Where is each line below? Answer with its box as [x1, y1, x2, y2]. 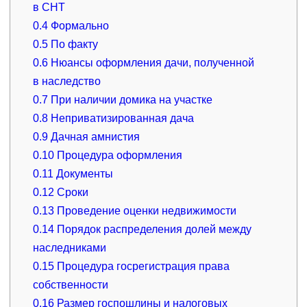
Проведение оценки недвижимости [54, 204, 237, 217]
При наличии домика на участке [48, 93, 213, 106]
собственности [33, 278, 109, 291]
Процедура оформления [54, 149, 183, 161]
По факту [48, 38, 99, 50]
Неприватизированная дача [48, 112, 195, 124]
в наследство [33, 75, 101, 87]
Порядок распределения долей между [54, 223, 252, 235]
